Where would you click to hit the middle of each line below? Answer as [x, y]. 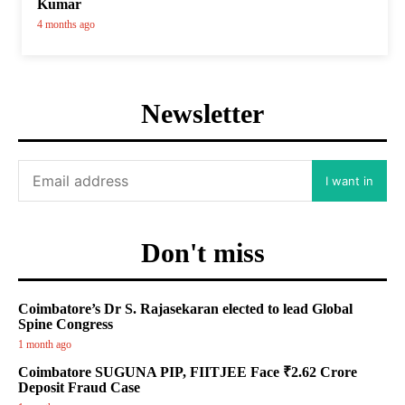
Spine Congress [66, 325]
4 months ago [66, 25]
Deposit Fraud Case [79, 388]
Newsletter [202, 114]
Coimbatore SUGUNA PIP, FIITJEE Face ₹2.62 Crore [188, 372]
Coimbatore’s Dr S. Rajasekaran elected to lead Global [185, 309]
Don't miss [202, 253]
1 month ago [45, 345]
